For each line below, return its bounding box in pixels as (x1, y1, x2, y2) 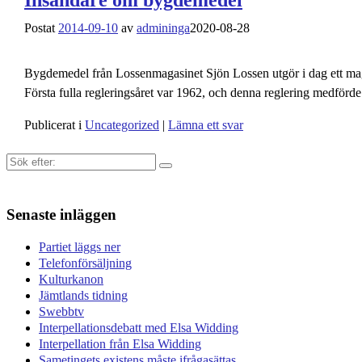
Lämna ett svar (168, 117, 243, 132)
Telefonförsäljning (39, 255, 132, 270)
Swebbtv (39, 304, 84, 318)
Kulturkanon (39, 271, 103, 286)
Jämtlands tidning (39, 288, 128, 302)
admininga (137, 20, 190, 35)
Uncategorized (85, 117, 159, 132)
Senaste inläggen (6, 206, 116, 224)
